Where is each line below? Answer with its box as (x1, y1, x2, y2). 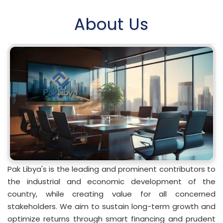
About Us (74, 12, 149, 35)
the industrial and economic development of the (7, 176, 216, 187)
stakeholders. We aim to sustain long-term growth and (7, 201, 216, 212)
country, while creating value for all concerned (7, 189, 216, 200)
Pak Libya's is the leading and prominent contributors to (7, 164, 216, 175)
